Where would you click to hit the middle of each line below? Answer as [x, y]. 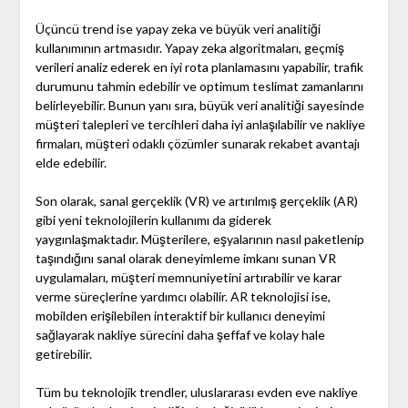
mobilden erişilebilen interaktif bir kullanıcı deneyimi [180, 316]
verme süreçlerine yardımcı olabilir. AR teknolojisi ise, [183, 297]
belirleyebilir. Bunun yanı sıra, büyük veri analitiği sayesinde [199, 106]
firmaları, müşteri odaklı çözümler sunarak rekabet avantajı [197, 144]
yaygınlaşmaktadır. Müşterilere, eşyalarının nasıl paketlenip [199, 240]
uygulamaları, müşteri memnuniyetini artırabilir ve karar [188, 278]
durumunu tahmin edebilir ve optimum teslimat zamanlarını [199, 87]
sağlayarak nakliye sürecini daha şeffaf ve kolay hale [180, 335]
